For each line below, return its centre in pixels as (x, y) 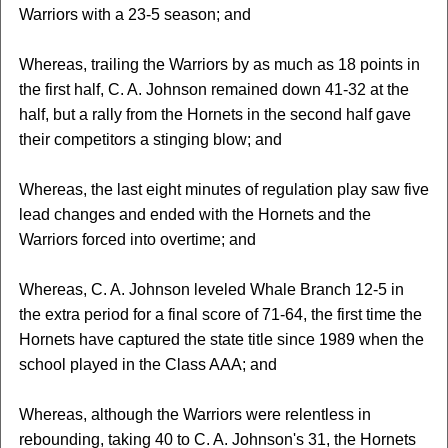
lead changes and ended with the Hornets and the (194, 214)
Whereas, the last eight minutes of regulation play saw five (223, 189)
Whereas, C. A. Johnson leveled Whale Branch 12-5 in (211, 289)
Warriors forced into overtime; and (137, 239)
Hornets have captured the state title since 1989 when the (221, 339)
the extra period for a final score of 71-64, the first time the (220, 314)
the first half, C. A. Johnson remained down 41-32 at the (213, 89)
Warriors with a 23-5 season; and (134, 14)
